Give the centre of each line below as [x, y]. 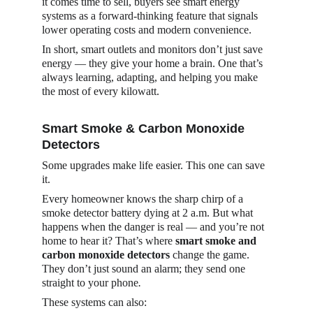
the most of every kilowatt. [101, 91]
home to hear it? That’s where [109, 241]
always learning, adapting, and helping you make [151, 77]
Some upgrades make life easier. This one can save [155, 165]
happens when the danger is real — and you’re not [154, 227]
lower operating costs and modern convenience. [147, 30]
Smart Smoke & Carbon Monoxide [145, 129]
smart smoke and [217, 241]
